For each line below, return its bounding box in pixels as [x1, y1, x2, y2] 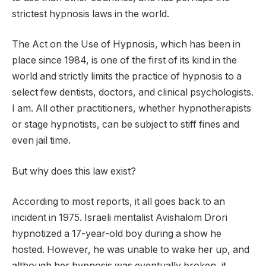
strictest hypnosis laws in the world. [12, 8, 169, 20]
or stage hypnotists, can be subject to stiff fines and [12, 119, 239, 131]
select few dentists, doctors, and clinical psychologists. [12, 87, 254, 99]
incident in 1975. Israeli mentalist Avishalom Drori [12, 212, 227, 224]
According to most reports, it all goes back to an [12, 196, 225, 208]
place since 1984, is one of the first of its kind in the [12, 55, 237, 66]
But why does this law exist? [12, 165, 136, 177]
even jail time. [12, 135, 71, 147]
